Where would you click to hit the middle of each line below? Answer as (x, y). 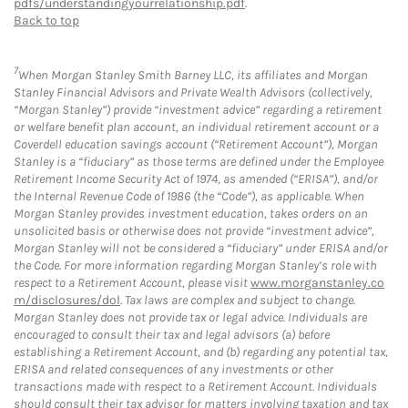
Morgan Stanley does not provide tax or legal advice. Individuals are (190, 318)
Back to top (46, 20)
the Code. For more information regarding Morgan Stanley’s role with (195, 266)
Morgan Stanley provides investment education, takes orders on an (191, 214)
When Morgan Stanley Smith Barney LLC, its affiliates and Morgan (193, 76)
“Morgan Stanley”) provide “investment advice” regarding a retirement (198, 110)
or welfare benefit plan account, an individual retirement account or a (196, 127)
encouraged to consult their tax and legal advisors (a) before (172, 335)
